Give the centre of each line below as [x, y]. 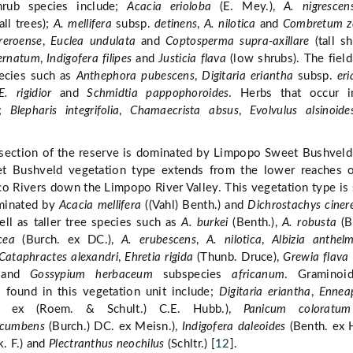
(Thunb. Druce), [238, 258]
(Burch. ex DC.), [68, 240]
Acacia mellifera [100, 206]
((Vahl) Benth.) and [195, 206]
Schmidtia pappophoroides [158, 94]
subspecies [192, 275]
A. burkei [207, 223]
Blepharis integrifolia [65, 111]
